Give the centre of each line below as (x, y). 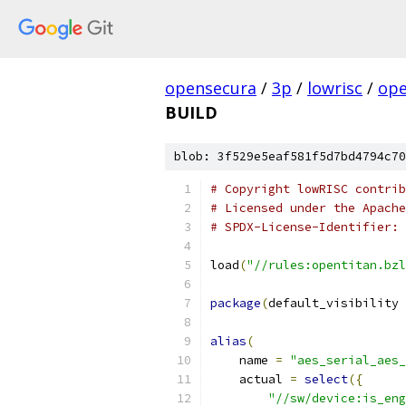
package (236, 303)
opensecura (211, 88)
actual (250, 379)
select (326, 379)
